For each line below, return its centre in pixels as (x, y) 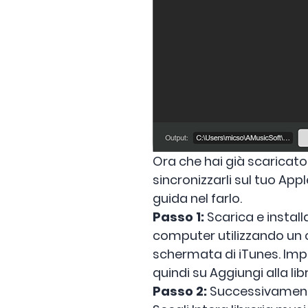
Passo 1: (178, 217)
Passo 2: (180, 291)
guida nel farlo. (197, 198)
